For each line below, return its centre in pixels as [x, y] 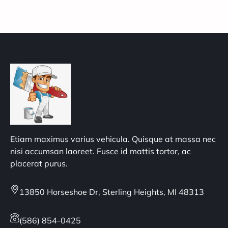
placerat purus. [39, 164]
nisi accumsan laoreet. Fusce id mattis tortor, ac [101, 151]
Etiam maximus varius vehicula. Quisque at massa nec [113, 139]
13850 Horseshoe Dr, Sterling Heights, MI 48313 [112, 192]
